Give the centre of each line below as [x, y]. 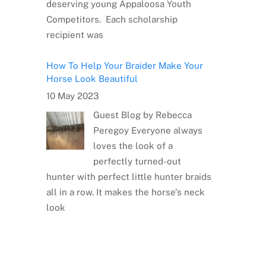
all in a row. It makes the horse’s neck [125, 192]
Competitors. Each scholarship [112, 19]
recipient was [75, 35]
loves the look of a [133, 145]
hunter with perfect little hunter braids [129, 176]
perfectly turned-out [137, 161]
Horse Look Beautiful [92, 78]
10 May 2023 [72, 96]
